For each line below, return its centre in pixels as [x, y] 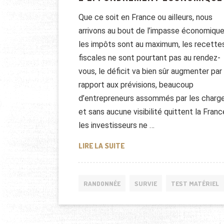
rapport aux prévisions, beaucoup [136, 85]
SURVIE [146, 183]
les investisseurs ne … [116, 125]
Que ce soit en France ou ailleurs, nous [145, 17]
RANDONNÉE [102, 183]
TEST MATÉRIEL [195, 183]
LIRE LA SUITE [101, 146]
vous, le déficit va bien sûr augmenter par [150, 71]
